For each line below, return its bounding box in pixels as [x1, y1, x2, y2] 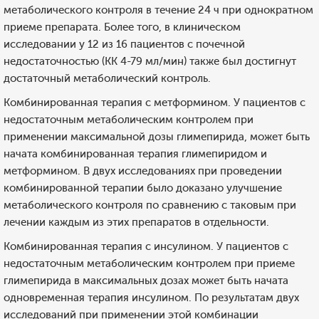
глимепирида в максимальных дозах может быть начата [4, 274, 288, 287]
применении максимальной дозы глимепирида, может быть [4, 130, 310, 143]
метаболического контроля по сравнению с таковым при [4, 199, 296, 211]
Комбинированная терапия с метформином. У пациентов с [4, 96, 305, 109]
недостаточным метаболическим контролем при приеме [4, 257, 295, 270]
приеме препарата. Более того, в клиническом [4, 21, 241, 33]
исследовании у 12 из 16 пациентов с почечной [4, 38, 245, 51]
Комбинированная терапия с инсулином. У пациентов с [4, 240, 288, 253]
